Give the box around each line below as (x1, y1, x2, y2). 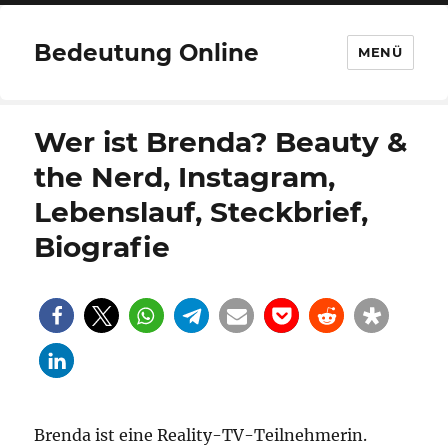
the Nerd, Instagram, (34, 160, 336, 194)
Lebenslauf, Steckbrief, (34, 195, 369, 229)
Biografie (34, 230, 171, 264)
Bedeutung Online (34, 38, 260, 67)
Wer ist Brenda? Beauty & (34, 125, 408, 159)
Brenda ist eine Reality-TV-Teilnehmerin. (34, 425, 368, 445)
